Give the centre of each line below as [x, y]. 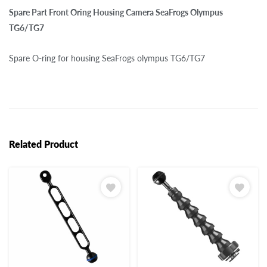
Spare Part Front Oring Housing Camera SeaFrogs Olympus [116, 12]
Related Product [44, 144]
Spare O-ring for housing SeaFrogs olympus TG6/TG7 [107, 58]
